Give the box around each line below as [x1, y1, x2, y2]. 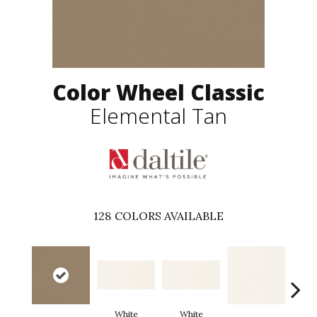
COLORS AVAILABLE [115, 208, 224, 223]
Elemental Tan [90, 101, 227, 131]
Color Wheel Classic [52, 78, 265, 108]
